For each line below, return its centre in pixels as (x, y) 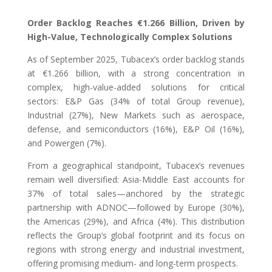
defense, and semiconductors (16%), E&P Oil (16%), (136, 129)
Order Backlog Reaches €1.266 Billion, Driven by (136, 22)
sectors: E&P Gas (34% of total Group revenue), (136, 101)
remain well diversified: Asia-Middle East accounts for (136, 179)
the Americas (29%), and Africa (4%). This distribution (136, 221)
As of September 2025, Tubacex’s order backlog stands (136, 59)
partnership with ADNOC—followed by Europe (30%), (136, 207)
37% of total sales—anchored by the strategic (136, 193)
